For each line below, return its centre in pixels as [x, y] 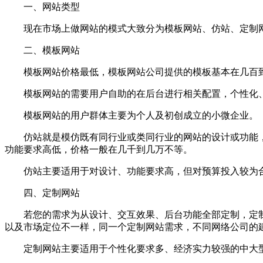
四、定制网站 [42, 193]
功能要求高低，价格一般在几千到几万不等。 [99, 149]
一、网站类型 [42, 6]
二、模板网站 [42, 50]
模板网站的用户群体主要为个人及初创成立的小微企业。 [131, 115]
